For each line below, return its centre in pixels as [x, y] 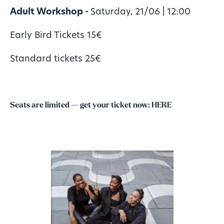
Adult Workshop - [50, 12]
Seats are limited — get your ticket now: [80, 106]
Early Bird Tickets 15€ [56, 35]
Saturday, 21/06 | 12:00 [140, 12]
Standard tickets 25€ [55, 59]
